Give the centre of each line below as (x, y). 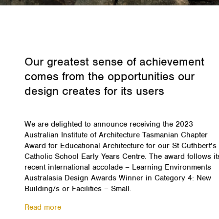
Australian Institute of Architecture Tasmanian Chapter (116, 135)
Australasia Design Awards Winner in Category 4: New (118, 178)
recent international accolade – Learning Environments (118, 167)
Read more (43, 208)
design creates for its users (94, 91)
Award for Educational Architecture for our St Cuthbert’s (120, 146)
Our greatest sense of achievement (114, 62)
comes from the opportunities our (109, 77)
